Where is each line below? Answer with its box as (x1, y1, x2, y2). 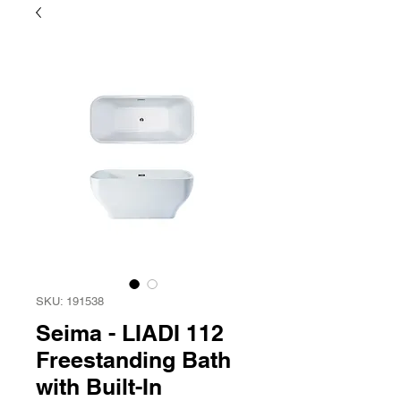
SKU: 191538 (36, 294, 104, 308)
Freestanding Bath (36, 346, 231, 373)
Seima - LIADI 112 (36, 320, 224, 346)
